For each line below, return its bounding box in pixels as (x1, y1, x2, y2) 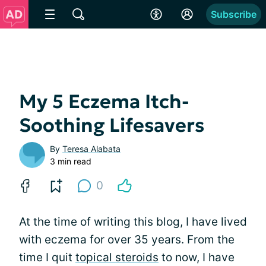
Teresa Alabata (62, 144, 121, 154)
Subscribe (211, 8, 256, 20)
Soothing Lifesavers (19, 113, 204, 137)
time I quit (19, 251, 75, 264)
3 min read (50, 156, 91, 166)
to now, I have (159, 251, 235, 264)
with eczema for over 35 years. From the (19, 233, 235, 246)
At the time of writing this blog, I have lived (19, 215, 247, 229)
